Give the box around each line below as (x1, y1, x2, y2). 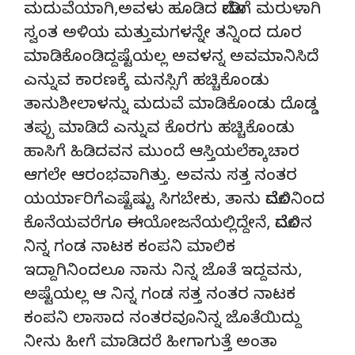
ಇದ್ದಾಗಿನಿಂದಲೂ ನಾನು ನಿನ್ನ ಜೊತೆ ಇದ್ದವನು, (24, 261, 302, 284)
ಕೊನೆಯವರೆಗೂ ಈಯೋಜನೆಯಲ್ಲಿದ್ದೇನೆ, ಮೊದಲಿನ (24, 214, 312, 236)
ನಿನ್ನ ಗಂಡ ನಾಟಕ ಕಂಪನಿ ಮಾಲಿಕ (24, 238, 235, 260)
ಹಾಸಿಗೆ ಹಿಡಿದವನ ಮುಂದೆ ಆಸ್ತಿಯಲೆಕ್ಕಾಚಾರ (24, 143, 300, 165)
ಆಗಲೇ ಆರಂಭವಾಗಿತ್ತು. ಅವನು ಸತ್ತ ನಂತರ (24, 166, 297, 189)
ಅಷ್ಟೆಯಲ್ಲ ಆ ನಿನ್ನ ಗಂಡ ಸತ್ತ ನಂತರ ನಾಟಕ (24, 285, 296, 307)
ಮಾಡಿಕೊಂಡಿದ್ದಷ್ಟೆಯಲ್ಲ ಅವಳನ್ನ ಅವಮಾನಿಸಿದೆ (24, 48, 319, 70)
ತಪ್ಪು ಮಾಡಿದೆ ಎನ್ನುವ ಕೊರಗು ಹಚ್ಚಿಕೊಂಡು (24, 119, 295, 141)
